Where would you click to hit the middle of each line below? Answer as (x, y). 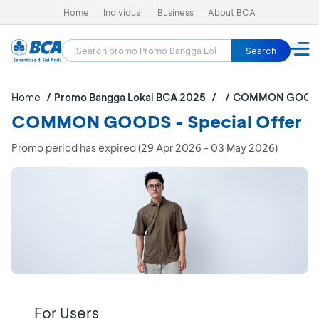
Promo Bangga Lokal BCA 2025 (130, 97)
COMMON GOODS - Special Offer (157, 121)
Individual (123, 12)
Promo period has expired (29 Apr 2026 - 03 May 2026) (145, 148)
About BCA (232, 12)
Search (261, 51)
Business (176, 12)
